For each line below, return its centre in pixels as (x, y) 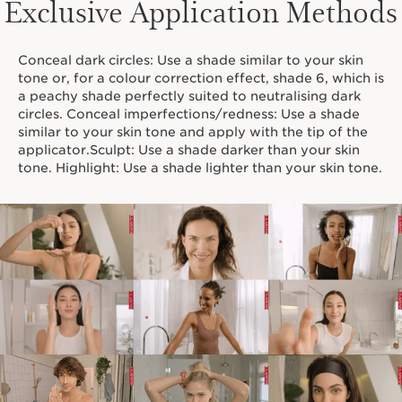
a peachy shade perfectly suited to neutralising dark (189, 96)
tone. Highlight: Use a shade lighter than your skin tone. (200, 167)
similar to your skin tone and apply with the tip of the (193, 131)
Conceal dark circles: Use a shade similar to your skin (191, 60)
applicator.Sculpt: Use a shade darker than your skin (189, 149)
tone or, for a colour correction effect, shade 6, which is (201, 78)
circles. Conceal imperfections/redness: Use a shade (189, 114)
